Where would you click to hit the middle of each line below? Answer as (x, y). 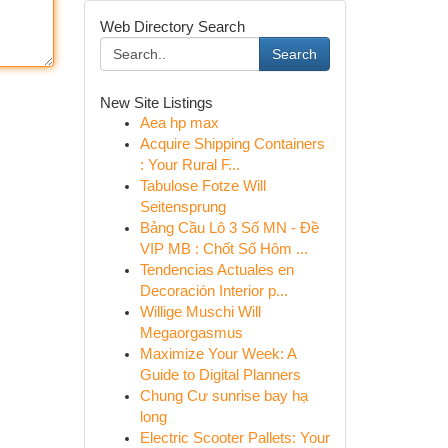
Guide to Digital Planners (220, 375)
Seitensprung (182, 207)
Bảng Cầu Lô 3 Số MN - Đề (229, 228)
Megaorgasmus (191, 333)
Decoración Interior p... (213, 291)
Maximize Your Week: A (217, 354)
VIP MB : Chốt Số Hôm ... (223, 249)
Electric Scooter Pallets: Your (234, 438)
